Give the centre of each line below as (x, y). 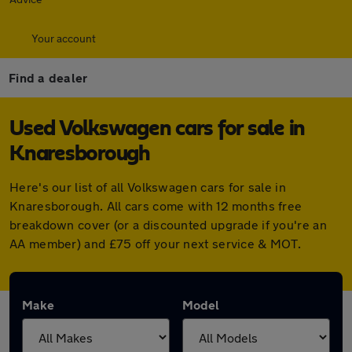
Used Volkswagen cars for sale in (157, 129)
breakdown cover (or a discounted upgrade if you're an (168, 224)
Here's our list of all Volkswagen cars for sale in (148, 187)
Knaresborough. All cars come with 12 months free (156, 205)
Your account (64, 38)
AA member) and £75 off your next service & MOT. (156, 243)
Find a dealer (48, 77)
